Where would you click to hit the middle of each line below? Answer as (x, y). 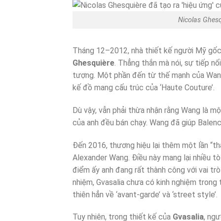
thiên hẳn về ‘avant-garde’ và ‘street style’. (145, 194)
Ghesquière (93, 63)
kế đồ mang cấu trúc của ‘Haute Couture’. (144, 87)
